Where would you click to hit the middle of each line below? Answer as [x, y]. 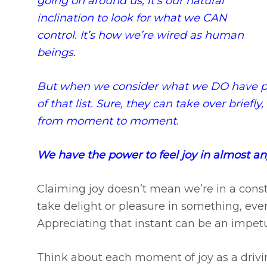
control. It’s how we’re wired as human [140, 35]
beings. [56, 53]
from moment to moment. [108, 121]
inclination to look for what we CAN [132, 18]
